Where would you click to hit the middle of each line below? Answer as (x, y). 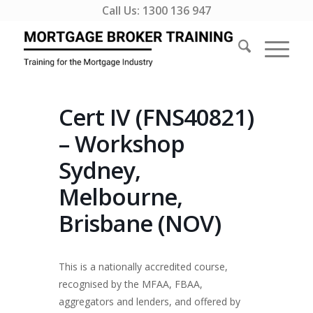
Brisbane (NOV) (140, 223)
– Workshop (122, 144)
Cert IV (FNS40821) (156, 117)
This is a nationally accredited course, (143, 267)
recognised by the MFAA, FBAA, (131, 284)
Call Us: (122, 10)
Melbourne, (121, 197)
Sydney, (100, 170)
